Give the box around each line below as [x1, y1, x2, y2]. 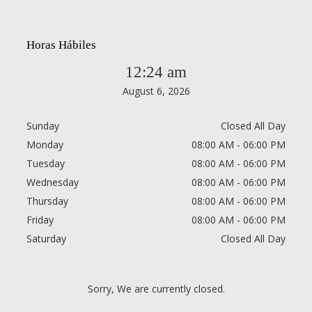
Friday [26, 213, 54, 227]
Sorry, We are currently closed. [87, 281, 225, 295]
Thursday [26, 194, 68, 208]
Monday [26, 138, 63, 152]
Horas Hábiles [26, 38, 96, 52]
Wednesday [26, 175, 79, 189]
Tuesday [26, 157, 65, 171]
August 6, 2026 [122, 84, 190, 98]
